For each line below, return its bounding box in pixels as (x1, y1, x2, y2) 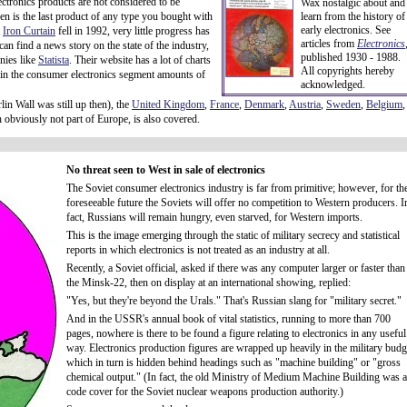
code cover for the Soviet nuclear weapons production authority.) (66, 385, 343, 398)
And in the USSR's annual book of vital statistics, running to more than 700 (66, 313, 391, 325)
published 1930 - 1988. (301, 51, 401, 64)
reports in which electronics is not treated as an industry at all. (66, 243, 330, 256)
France (210, 98, 239, 111)
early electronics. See (301, 24, 391, 36)
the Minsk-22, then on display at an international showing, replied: (66, 276, 351, 289)
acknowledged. (301, 78, 365, 91)
